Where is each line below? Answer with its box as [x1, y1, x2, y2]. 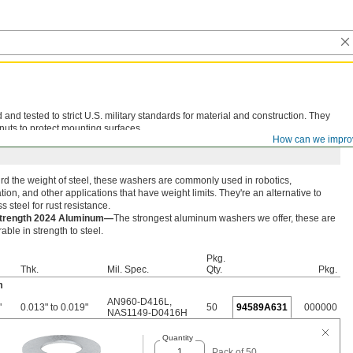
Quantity [162, 333, 193, 342]
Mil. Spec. [107, 264, 149, 275]
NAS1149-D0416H [107, 307, 188, 318]
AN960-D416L [107, 296, 169, 307]
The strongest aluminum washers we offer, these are [113, 213, 336, 224]
